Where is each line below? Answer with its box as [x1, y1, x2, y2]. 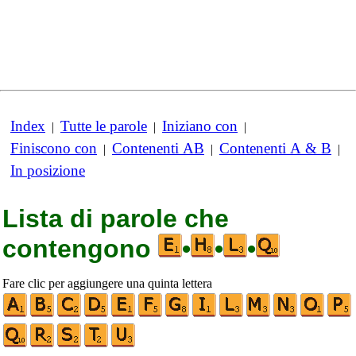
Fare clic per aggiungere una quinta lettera [2, 277, 212, 290]
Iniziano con [162, 118, 238, 134]
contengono [2, 234, 158, 263]
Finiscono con [10, 140, 97, 157]
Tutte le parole [60, 118, 147, 134]
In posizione [10, 162, 85, 179]
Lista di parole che [2, 204, 229, 233]
